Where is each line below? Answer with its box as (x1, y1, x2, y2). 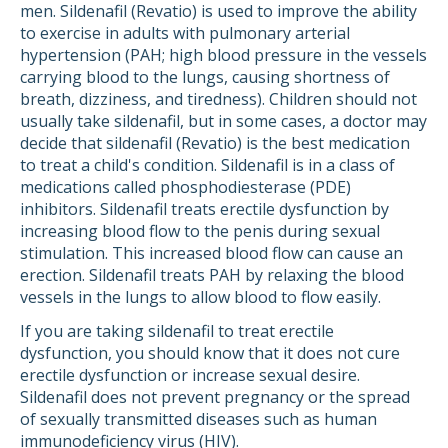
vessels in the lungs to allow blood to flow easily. (20, 286, 381, 308)
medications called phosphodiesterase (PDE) (20, 176, 351, 198)
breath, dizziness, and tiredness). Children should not (20, 88, 417, 110)
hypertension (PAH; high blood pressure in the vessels (20, 44, 427, 66)
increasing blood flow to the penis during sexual (20, 220, 380, 242)
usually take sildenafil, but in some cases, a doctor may (20, 110, 427, 132)
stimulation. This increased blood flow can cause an (20, 242, 403, 264)
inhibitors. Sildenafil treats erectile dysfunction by (20, 198, 389, 220)
